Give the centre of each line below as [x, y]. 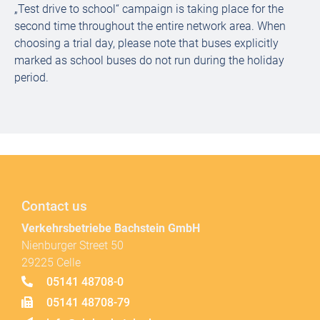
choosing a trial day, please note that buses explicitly [146, 43]
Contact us [54, 206]
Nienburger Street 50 [72, 245]
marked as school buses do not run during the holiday [149, 60]
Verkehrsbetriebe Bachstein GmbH [111, 228]
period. [31, 77]
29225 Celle [51, 262]
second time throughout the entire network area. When [150, 26]
